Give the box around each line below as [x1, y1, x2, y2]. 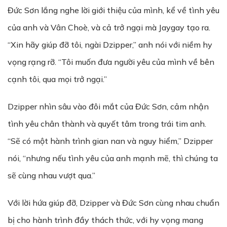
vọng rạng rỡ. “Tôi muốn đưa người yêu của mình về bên [8, 57, 214, 67]
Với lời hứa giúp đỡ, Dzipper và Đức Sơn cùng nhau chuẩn [8, 198, 219, 208]
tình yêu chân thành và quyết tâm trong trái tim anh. [8, 119, 206, 129]
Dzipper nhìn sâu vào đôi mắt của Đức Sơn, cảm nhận [8, 101, 209, 111]
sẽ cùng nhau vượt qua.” [8, 170, 95, 180]
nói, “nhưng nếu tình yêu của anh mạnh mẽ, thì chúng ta [8, 153, 218, 163]
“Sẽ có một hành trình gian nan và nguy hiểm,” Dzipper [8, 136, 213, 146]
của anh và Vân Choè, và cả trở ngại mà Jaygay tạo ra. [8, 22, 210, 32]
